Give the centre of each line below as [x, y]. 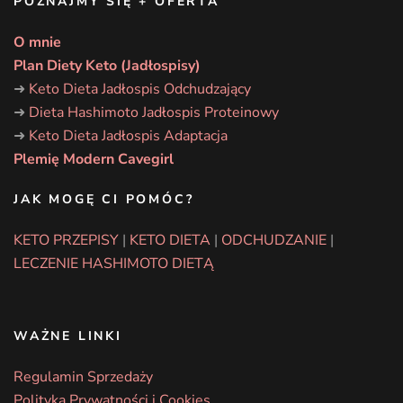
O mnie [37, 42]
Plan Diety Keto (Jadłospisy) [107, 65]
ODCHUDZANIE [274, 240]
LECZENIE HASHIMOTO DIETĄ [114, 263]
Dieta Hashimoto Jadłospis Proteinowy [154, 112]
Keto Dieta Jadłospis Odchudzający [140, 89]
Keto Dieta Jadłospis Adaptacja [128, 135]
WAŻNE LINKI [68, 336]
